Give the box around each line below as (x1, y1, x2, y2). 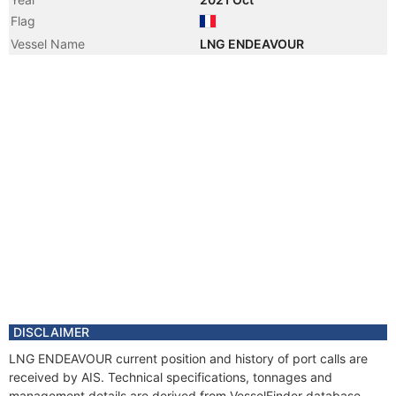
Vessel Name (11, 36, 85, 51)
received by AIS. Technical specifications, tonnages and (9, 369, 332, 385)
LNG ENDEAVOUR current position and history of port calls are (9, 351, 368, 366)
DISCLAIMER (13, 324, 89, 339)
